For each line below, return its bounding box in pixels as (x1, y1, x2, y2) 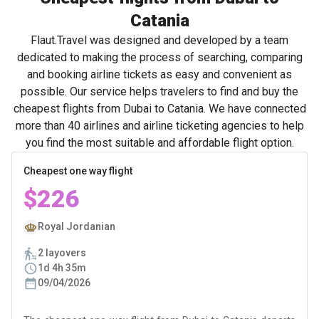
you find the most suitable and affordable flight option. (25, 136, 294, 150)
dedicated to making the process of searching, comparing (16, 51, 303, 64)
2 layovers (38, 247, 86, 258)
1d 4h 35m (38, 262, 86, 273)
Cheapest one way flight (23, 165, 132, 177)
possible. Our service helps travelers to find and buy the (21, 85, 298, 98)
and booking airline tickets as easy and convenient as (27, 68, 292, 81)
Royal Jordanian (38, 221, 115, 232)
